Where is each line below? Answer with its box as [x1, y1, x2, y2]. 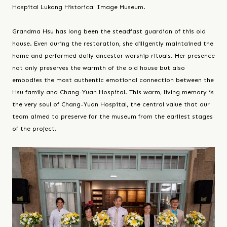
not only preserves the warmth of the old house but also [12, 64, 185, 72]
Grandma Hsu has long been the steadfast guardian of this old [12, 28, 206, 35]
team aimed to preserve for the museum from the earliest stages [12, 113, 213, 121]
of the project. [12, 125, 57, 133]
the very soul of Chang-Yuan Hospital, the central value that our [12, 101, 210, 108]
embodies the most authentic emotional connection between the [12, 77, 214, 84]
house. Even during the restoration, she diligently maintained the [12, 40, 213, 48]
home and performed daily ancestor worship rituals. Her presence [12, 52, 215, 60]
